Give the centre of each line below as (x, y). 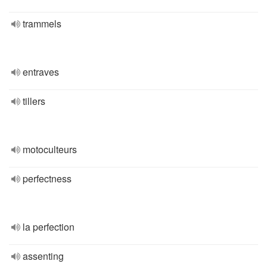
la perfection (49, 227)
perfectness (47, 178)
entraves (41, 72)
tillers (34, 101)
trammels (42, 24)
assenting (43, 256)
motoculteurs (50, 149)
